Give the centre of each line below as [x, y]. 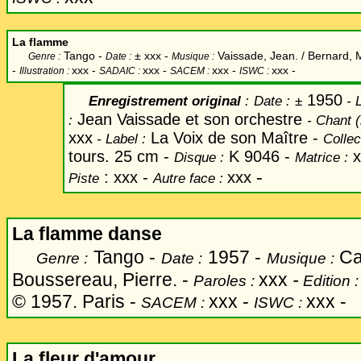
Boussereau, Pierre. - [100, 280]
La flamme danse [87, 234]
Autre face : [190, 178]
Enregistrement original [157, 101]
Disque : [199, 157]
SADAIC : [121, 71]
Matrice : [322, 157]
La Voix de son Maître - [234, 138]
